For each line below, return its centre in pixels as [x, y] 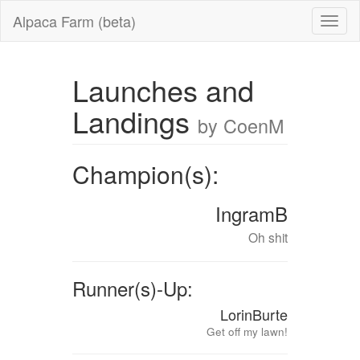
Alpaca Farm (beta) [74, 21]
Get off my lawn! [247, 331]
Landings [135, 121]
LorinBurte [254, 314]
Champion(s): [145, 174]
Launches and [163, 90]
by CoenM [240, 125]
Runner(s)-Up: [132, 288]
